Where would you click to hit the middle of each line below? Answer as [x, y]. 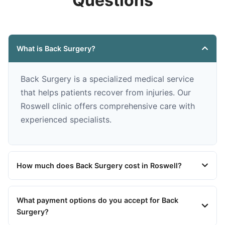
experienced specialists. [66, 119]
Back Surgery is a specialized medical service [107, 79]
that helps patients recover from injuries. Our [106, 92]
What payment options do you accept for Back [97, 200]
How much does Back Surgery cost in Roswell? [99, 165]
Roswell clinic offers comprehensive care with [108, 106]
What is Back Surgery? [56, 48]
